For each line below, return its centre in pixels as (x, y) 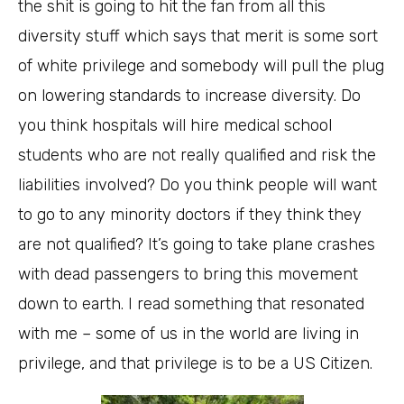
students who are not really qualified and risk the (197, 156)
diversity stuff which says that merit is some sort (198, 37)
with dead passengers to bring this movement (188, 275)
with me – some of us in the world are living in (188, 334)
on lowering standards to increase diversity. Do (189, 96)
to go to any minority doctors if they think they (190, 215)
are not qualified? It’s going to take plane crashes (197, 245)
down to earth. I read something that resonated (191, 304)
